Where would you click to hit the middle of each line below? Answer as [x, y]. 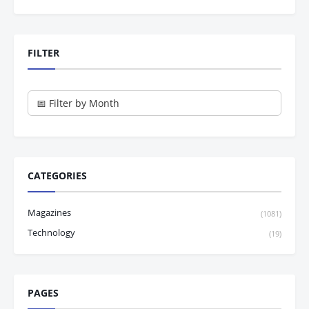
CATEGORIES [57, 176]
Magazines [49, 212]
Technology [51, 232]
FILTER [43, 53]
